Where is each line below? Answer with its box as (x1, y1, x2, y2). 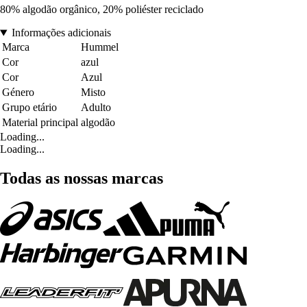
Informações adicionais (11, 27, 111, 39)
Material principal (2, 116, 78, 129)
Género (2, 86, 34, 99)
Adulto (81, 101, 111, 114)
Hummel (81, 41, 119, 53)
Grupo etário (2, 101, 57, 114)
